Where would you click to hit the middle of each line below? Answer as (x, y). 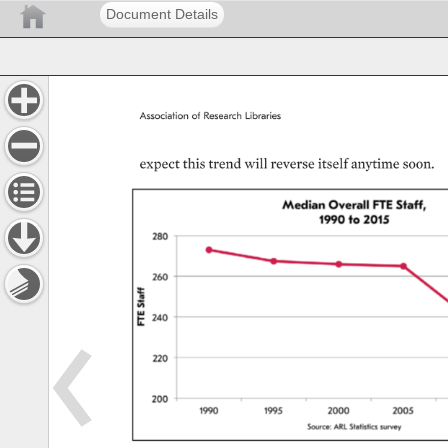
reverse (294, 163)
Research (225, 115)
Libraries (263, 115)
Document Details (162, 14)
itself (333, 163)
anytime (375, 163)
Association (165, 115)
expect (161, 163)
